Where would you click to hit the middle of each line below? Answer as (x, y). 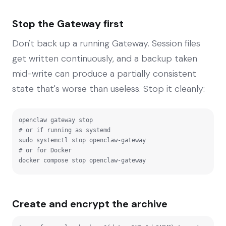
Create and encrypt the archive (90, 204)
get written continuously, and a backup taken (105, 58)
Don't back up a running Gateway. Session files (106, 43)
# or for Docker (45, 150)
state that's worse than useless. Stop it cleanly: (108, 89)
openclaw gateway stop (56, 120)
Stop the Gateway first (68, 23)
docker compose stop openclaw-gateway (82, 160)
